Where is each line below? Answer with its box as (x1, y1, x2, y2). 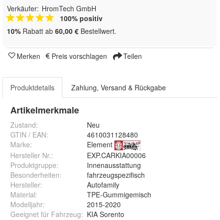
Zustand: (10, 119, 38, 130)
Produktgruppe (10, 160, 56, 170)
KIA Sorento (87, 209, 124, 219)
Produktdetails (10, 82, 55, 92)
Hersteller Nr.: (10, 150, 53, 160)
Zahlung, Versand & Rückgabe (71, 82, 166, 92)
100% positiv (60, 13, 103, 23)
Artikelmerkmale (10, 103, 79, 116)
